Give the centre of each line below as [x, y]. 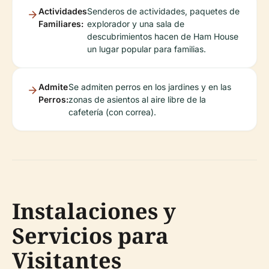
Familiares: [61, 24]
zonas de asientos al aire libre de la [137, 99]
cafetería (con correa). [112, 112]
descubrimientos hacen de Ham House [163, 36]
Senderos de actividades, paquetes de [163, 11]
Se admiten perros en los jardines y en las [150, 87]
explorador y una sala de [136, 24]
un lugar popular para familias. [147, 49]
